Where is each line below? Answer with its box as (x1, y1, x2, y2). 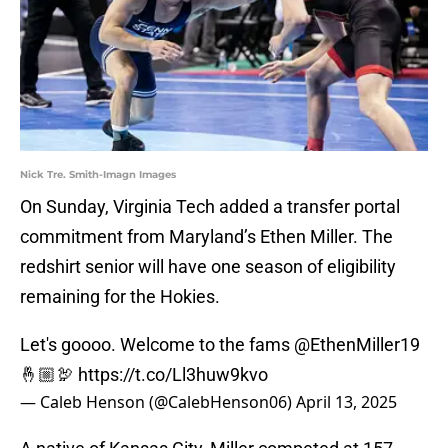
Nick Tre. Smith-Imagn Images (20, 168, 176, 182)
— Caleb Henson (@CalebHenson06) (20, 391, 296, 414)
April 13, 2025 (296, 391, 397, 414)
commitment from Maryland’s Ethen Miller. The (20, 226, 393, 248)
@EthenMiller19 (294, 334, 420, 356)
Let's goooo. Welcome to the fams (20, 334, 294, 356)
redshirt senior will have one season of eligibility (20, 256, 396, 278)
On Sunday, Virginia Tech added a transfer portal (20, 196, 400, 218)
